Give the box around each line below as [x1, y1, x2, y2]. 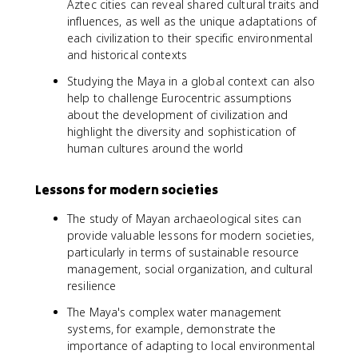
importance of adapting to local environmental [67, 338, 315, 353]
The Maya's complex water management [67, 304, 282, 320]
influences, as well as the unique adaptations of [67, 14, 317, 29]
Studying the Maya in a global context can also [67, 74, 316, 89]
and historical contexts [67, 47, 188, 62]
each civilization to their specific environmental [67, 30, 313, 46]
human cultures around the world [67, 141, 244, 156]
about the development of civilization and [67, 107, 288, 122]
